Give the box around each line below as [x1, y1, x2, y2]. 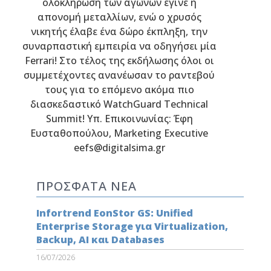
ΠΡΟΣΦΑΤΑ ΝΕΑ [36, 177, 137, 194]
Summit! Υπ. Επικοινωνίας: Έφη [45, 111, 193, 125]
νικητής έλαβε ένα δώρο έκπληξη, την [31, 24, 208, 38]
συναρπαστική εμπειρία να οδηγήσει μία [22, 39, 217, 53]
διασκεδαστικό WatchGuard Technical [30, 97, 209, 111]
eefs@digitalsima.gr [73, 140, 165, 154]
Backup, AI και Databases [36, 232, 165, 246]
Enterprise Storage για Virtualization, [36, 219, 228, 233]
